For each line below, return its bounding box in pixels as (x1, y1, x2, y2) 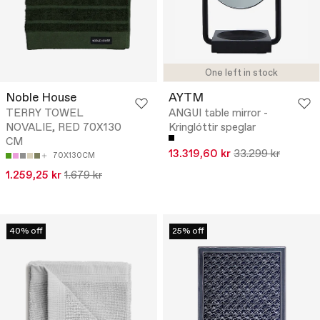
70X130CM (53, 150, 95, 161)
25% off (172, 225, 204, 237)
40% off (9, 225, 43, 237)
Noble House (6, 89, 76, 106)
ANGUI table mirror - (169, 106, 268, 121)
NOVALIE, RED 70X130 (6, 120, 121, 135)
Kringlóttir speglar (169, 120, 256, 135)
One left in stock (205, 66, 278, 79)
